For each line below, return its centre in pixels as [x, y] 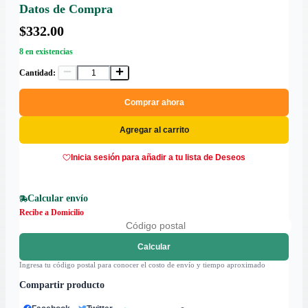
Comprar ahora [154, 103]
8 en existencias [46, 52]
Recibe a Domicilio [52, 213]
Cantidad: [37, 73]
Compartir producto [62, 285]
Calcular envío [58, 199]
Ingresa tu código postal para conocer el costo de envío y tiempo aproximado [142, 265]
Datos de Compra [66, 9]
